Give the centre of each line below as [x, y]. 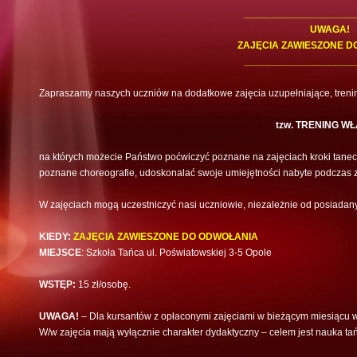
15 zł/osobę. [103, 285]
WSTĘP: [57, 285]
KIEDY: [56, 237]
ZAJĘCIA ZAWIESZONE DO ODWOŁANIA [166, 237]
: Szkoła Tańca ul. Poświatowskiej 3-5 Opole [177, 253]
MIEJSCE [60, 253]
